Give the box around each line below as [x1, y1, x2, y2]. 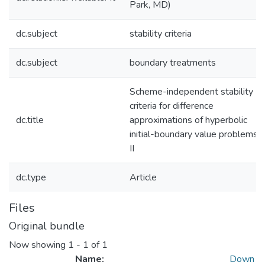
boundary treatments [130, 56, 216, 69]
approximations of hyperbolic [130, 114, 247, 127]
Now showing [9, 238, 68, 252]
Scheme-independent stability [130, 85, 253, 98]
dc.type [16, 171, 46, 184]
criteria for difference [130, 99, 214, 112]
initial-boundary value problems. [130, 128, 260, 141]
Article [130, 171, 157, 184]
